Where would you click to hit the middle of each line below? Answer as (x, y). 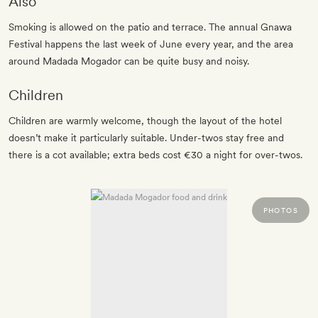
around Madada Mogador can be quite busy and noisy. (129, 61)
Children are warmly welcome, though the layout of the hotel (145, 121)
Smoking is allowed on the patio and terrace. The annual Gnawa (150, 27)
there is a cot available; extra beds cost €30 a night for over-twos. (155, 155)
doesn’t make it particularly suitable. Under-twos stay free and (146, 138)
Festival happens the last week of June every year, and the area (151, 44)
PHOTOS (280, 210)
